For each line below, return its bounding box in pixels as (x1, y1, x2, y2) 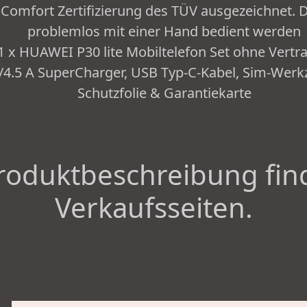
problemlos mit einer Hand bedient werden (27, 22, 302, 41)
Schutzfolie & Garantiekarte (77, 84, 251, 103)
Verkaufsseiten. (54, 188, 253, 227)
